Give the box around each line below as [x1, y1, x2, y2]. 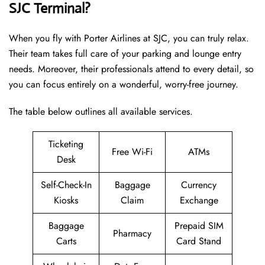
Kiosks [54, 193, 78, 208]
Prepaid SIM [174, 219, 224, 233]
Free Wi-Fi [112, 145, 153, 159]
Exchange [179, 193, 218, 208]
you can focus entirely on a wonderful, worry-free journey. [9, 77, 241, 92]
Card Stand [176, 234, 221, 248]
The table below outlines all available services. [9, 105, 193, 119]
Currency [181, 178, 216, 192]
